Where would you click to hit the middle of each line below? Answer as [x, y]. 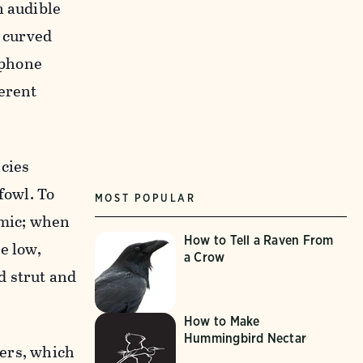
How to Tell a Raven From [258, 240]
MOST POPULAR [145, 198]
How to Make [222, 321]
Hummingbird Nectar [245, 338]
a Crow [204, 257]
